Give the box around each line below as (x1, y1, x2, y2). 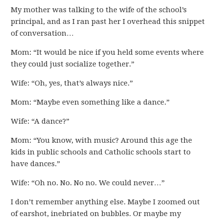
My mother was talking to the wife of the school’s (11, 5, 187, 14)
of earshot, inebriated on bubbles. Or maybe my (11, 209, 181, 218)
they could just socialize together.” (11, 60, 135, 68)
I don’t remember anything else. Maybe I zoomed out (11, 197, 200, 206)
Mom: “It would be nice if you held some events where (11, 48, 204, 57)
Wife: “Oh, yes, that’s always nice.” (11, 79, 133, 88)
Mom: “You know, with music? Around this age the (11, 136, 193, 145)
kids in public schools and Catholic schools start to (11, 148, 191, 156)
